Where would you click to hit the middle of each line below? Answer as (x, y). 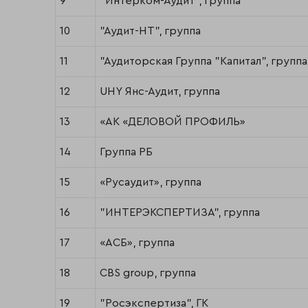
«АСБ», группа (137, 243)
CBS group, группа (148, 273)
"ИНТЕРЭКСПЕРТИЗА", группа (180, 213)
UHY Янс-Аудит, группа (160, 92)
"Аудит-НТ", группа (150, 31)
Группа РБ (126, 152)
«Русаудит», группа (151, 183)
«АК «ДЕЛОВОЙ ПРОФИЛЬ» (173, 122)
